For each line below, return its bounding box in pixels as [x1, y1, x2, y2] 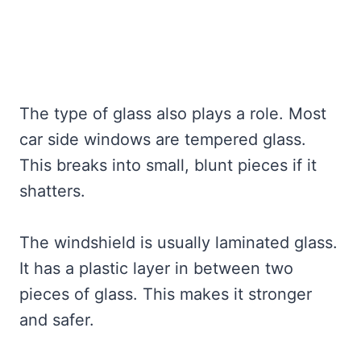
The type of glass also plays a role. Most [19, 104, 326, 124]
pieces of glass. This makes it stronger [19, 284, 312, 305]
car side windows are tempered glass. [19, 130, 306, 150]
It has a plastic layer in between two [19, 259, 293, 279]
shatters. [19, 181, 85, 201]
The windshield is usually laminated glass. [19, 233, 338, 253]
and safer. [19, 310, 94, 330]
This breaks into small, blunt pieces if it [19, 156, 317, 176]
